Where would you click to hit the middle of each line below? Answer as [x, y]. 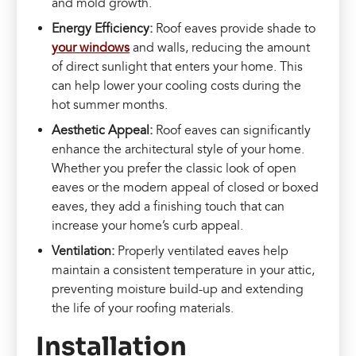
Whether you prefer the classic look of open [174, 169]
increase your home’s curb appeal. [148, 226]
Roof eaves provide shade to [236, 29]
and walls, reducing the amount [220, 48]
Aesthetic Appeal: [104, 131]
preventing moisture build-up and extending [178, 290]
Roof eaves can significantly [234, 131]
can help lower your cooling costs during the [177, 86]
